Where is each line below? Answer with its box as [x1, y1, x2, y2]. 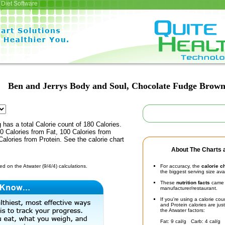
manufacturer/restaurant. [160, 185, 217, 191]
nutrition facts [176, 180, 210, 185]
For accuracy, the [160, 163, 201, 169]
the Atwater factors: [160, 207, 205, 213]
